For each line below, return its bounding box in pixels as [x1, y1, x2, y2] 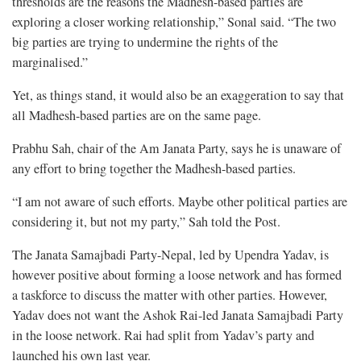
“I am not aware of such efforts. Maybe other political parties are [12, 193, 347, 211]
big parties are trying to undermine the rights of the [12, 33, 278, 52]
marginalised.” [12, 53, 88, 72]
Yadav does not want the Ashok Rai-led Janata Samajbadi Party [12, 306, 343, 325]
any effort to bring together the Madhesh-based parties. [12, 160, 296, 178]
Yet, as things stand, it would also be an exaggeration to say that [12, 86, 344, 105]
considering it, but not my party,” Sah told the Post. [12, 213, 280, 231]
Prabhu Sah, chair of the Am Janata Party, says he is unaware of [12, 139, 341, 158]
